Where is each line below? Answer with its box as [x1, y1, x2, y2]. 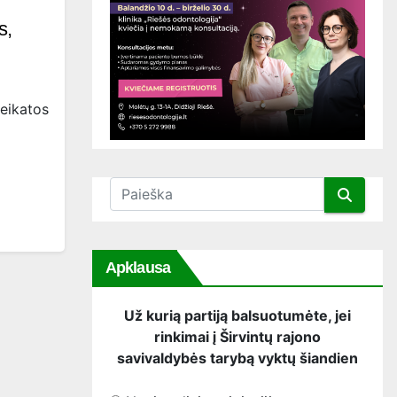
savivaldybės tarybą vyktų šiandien [117, 349, 358, 368]
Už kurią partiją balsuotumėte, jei [124, 307, 351, 325]
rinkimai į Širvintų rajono [154, 328, 321, 346]
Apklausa [105, 259, 170, 277]
